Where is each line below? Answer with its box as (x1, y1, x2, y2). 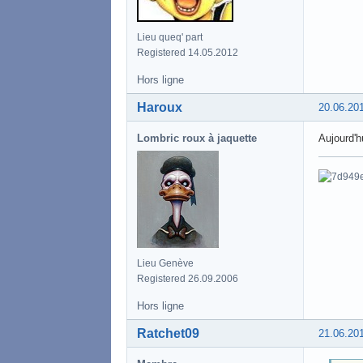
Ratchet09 (137, 326, 199, 340)
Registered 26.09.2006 (137, 272, 238, 284)
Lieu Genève (137, 257, 194, 269)
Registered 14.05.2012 (137, 46, 238, 58)
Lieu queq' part (137, 31, 203, 43)
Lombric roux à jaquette (137, 131, 257, 144)
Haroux (137, 100, 182, 114)
